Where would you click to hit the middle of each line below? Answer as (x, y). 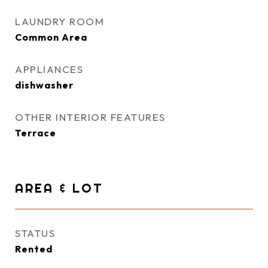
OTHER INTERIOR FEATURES (90, 117)
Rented (34, 249)
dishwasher (44, 85)
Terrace (36, 133)
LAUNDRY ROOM (60, 21)
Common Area (51, 37)
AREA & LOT (59, 188)
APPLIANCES (49, 69)
